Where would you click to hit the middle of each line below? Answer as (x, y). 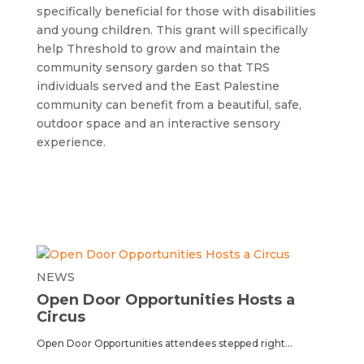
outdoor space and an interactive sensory (158, 123)
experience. (71, 142)
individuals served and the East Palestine (158, 86)
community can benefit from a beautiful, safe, (169, 105)
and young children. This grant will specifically (172, 30)
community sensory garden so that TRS (153, 67)
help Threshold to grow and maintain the (158, 49)
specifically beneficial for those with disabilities (176, 11)
